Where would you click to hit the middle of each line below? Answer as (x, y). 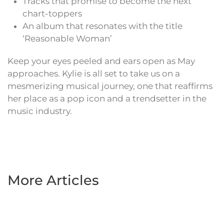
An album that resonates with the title (102, 26)
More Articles (53, 180)
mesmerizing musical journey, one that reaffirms (110, 86)
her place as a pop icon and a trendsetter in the (107, 99)
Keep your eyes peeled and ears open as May (101, 61)
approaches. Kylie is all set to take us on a (94, 74)
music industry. (40, 111)
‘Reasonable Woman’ (67, 39)
